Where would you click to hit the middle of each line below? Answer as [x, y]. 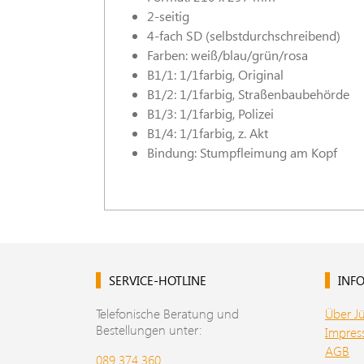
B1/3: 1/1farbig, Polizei [210, 113]
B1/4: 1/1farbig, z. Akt [208, 133]
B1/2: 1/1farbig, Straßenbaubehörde [248, 94]
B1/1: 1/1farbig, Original [215, 74]
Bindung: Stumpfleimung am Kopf [242, 152]
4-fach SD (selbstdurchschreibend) [244, 35]
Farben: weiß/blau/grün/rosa [227, 55]
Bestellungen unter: [149, 329]
